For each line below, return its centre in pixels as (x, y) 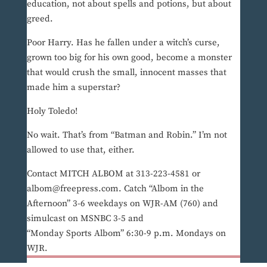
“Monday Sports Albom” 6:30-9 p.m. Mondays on (126, 234)
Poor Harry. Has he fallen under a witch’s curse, (123, 43)
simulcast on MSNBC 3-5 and (85, 219)
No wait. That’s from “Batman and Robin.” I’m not (127, 135)
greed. (40, 19)
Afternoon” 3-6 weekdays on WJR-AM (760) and (122, 204)
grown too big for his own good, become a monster (129, 58)
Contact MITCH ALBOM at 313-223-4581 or (113, 174)
